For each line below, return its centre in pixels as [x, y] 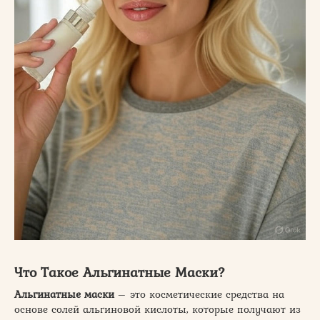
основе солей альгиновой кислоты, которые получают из [157, 309]
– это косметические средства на [199, 294]
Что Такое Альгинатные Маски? [120, 272]
